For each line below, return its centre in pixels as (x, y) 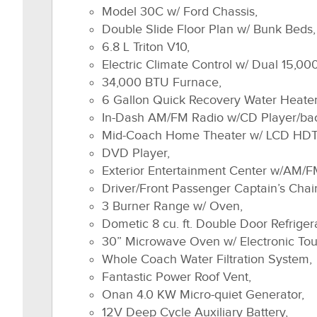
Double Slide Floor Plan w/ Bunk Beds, (209, 29)
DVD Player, (136, 153)
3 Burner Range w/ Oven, (172, 206)
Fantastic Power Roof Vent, (177, 277)
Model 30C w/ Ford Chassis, (180, 12)
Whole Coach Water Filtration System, (207, 259)
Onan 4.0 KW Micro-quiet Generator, (203, 295)
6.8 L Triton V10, (146, 47)
